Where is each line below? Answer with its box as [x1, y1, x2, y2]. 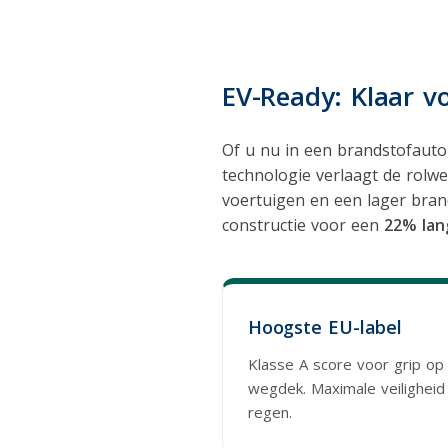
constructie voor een [222, 213, 384, 236]
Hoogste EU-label [248, 314, 402, 339]
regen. [248, 401, 292, 422]
